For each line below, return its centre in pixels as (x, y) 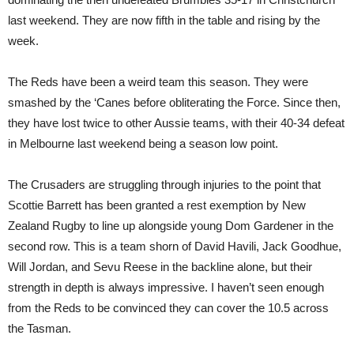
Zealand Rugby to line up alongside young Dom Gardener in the (171, 226)
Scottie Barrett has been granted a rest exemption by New (157, 205)
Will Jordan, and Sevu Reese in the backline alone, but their (160, 267)
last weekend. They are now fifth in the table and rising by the (164, 20)
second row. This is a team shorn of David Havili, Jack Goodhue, (175, 246)
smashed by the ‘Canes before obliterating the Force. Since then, (174, 102)
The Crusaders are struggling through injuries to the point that (164, 185)
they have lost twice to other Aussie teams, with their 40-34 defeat (176, 123)
